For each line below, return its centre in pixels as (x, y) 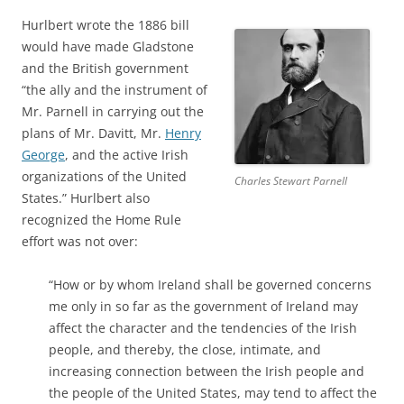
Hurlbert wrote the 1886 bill (106, 25)
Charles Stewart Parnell (291, 181)
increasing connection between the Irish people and (207, 371)
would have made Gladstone (108, 46)
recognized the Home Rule (101, 220)
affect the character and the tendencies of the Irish (203, 328)
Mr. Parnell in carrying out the (113, 111)
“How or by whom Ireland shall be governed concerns (210, 285)
